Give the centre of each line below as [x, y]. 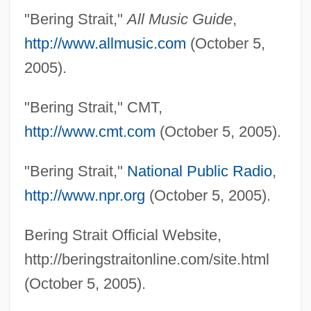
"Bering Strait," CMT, [93, 108]
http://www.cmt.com [90, 132]
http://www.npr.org [84, 196]
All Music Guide [179, 19]
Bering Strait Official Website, [123, 235]
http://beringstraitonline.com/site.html [146, 260]
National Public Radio [199, 171]
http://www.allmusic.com [105, 44]
